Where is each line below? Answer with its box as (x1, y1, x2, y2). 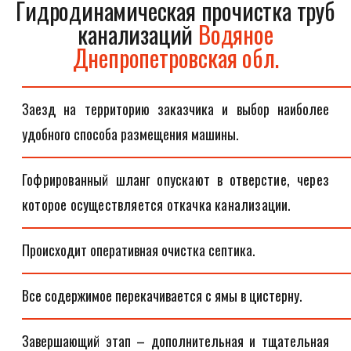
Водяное (198, 16, 273, 52)
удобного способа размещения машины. (22, 124, 239, 144)
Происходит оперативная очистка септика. (22, 240, 255, 260)
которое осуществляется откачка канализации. (22, 194, 291, 215)
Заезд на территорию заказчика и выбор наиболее (22, 99, 329, 119)
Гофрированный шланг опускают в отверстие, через (22, 169, 329, 190)
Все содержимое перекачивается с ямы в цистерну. (22, 285, 302, 306)
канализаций (78, 16, 198, 52)
